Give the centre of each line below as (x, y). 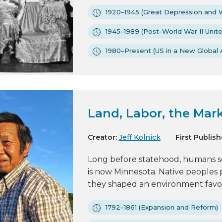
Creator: (102, 137)
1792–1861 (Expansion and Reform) (162, 207)
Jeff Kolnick (139, 137)
